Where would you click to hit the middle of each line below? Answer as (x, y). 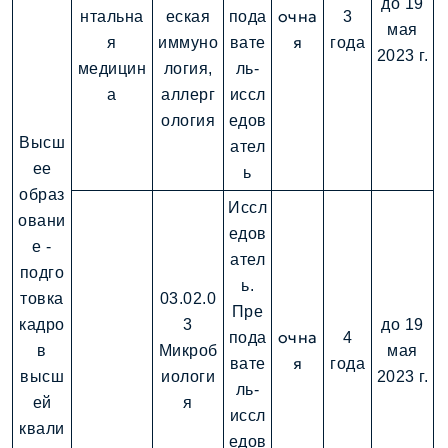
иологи (188, 377)
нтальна (112, 17)
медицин (112, 69)
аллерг (188, 95)
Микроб (188, 351)
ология (188, 121)
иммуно (188, 43)
